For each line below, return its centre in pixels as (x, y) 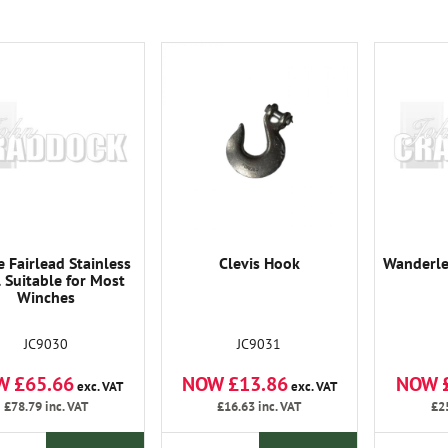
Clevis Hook (259, 263)
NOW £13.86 (234, 384)
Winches (45, 297)
